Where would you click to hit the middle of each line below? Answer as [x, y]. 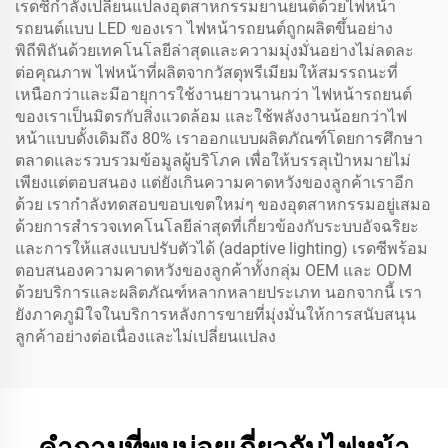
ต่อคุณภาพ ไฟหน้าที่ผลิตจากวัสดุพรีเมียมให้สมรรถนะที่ [206, 72]
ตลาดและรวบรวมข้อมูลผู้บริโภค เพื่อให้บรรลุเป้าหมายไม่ [213, 160]
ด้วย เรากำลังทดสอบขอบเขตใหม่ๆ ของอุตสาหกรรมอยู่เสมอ [223, 204]
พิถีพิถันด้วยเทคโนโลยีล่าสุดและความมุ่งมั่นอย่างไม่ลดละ [214, 50]
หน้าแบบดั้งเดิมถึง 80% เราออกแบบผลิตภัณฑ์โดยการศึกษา [219, 138]
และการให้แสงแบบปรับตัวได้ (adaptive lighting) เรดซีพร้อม [221, 248]
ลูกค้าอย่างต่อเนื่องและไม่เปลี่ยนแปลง [145, 336]
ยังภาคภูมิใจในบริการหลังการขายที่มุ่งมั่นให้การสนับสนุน [215, 314]
